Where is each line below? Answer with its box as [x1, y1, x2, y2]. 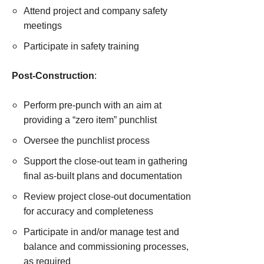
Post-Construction [12, 71, 94, 81]
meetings [24, 21, 62, 31]
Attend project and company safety [24, 6, 167, 16]
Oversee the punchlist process [24, 136, 150, 146]
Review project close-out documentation [24, 192, 191, 202]
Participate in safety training [24, 41, 139, 51]
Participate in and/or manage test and [24, 227, 179, 237]
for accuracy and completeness [24, 206, 153, 216]
